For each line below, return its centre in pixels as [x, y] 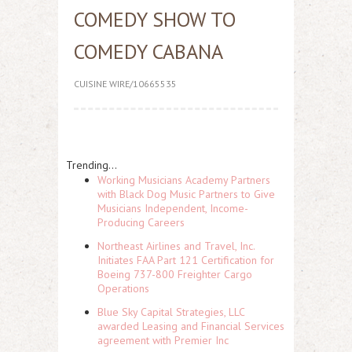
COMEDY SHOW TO [155, 19]
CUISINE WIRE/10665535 [125, 84]
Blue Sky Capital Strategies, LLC [171, 312]
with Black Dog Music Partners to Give [186, 194]
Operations [123, 288]
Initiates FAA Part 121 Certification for [186, 260]
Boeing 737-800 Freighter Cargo [175, 274]
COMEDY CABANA [148, 51]
